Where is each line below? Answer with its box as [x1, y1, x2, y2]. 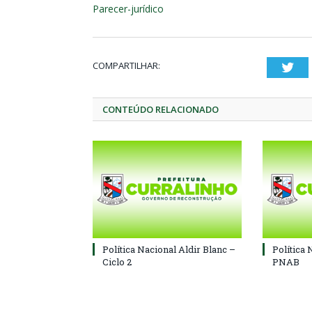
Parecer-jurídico [93, 2, 164, 15]
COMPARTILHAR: [93, 59, 160, 72]
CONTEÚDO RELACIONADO [102, 103, 219, 116]
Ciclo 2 [102, 256, 132, 268]
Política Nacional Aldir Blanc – [102, 243, 235, 256]
